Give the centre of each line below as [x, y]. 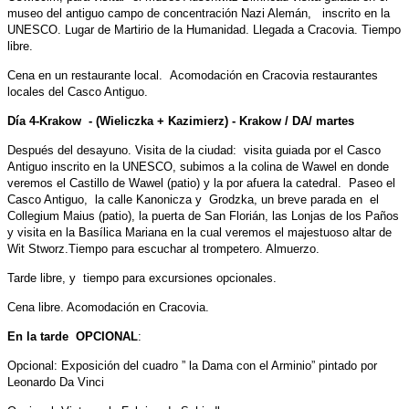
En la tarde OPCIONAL [73, 336]
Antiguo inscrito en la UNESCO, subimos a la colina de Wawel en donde [198, 166]
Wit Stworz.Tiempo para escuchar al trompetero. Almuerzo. [163, 248]
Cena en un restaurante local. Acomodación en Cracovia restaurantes [193, 75]
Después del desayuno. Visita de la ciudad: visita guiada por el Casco [194, 150]
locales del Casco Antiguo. [78, 91]
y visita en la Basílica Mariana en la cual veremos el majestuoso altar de [199, 232]
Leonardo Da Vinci [56, 382]
